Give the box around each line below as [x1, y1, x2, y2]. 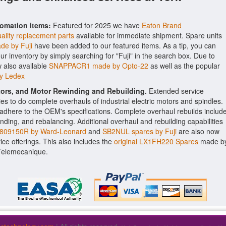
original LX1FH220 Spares [114, 136, 198, 146]
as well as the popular [148, 61, 220, 71]
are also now [177, 126, 219, 136]
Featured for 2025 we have [51, 20, 142, 30]
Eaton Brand [142, 20, 182, 30]
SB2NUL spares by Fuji [102, 126, 177, 136]
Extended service [147, 86, 204, 96]
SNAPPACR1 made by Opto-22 [49, 61, 148, 71]
